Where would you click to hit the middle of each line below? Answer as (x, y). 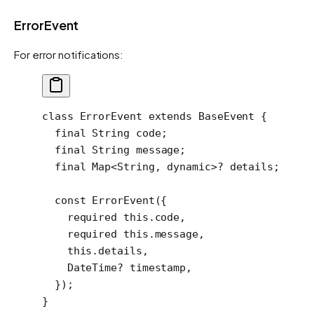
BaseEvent (224, 116)
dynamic (189, 166)
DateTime (80, 267)
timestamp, (158, 267)
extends (167, 116)
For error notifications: (69, 54)
